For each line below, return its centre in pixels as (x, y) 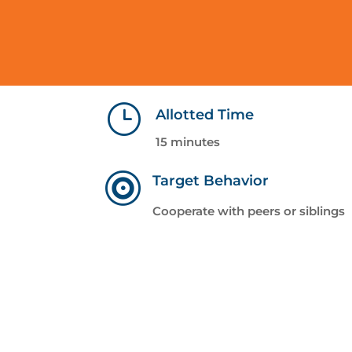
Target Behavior (211, 181)
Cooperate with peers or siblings (249, 211)
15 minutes (188, 142)
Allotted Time (205, 115)
